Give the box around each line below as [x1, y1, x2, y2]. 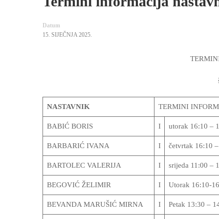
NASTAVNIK [46, 103, 90, 110]
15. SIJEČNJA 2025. [43, 31, 92, 38]
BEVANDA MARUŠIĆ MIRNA [46, 200, 143, 208]
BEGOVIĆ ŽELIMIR [46, 181, 111, 189]
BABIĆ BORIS [46, 122, 93, 130]
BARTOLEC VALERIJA [46, 161, 121, 169]
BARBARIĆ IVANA [46, 142, 109, 150]
